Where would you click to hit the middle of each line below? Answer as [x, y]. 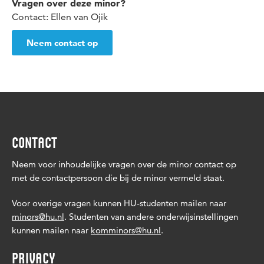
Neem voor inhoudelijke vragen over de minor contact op [124, 164]
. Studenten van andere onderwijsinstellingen [151, 217]
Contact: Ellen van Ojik [60, 16]
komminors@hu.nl [126, 230]
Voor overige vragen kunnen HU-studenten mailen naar [119, 203]
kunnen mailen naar [51, 230]
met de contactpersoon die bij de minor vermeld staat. [118, 178]
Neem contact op [62, 42]
